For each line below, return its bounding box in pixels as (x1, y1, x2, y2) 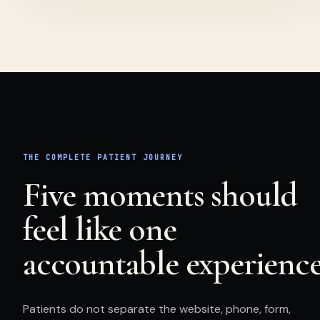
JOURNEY (137, 153, 183, 162)
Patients (23, 301, 66, 316)
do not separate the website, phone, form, (66, 301, 291, 316)
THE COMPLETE (23, 153, 97, 162)
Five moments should (23, 174, 298, 216)
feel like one (23, 209, 176, 250)
